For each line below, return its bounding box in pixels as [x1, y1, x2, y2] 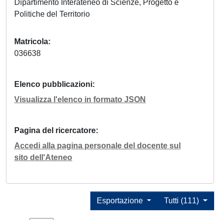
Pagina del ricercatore [14, 126, 96, 135]
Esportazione [96, 196, 145, 205]
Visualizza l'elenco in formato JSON [14, 95, 146, 104]
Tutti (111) [164, 196, 201, 205]
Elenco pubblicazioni [14, 80, 92, 89]
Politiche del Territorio [14, 10, 94, 19]
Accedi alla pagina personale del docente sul [14, 141, 181, 150]
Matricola [14, 37, 48, 46]
